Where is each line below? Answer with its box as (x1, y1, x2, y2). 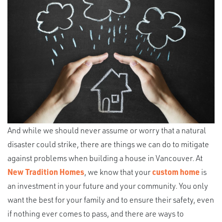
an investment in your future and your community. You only (7, 180, 208, 191)
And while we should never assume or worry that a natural (7, 124, 206, 135)
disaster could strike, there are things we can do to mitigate (7, 138, 209, 149)
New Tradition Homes (7, 166, 84, 177)
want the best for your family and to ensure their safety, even (7, 194, 214, 205)
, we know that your (84, 166, 152, 177)
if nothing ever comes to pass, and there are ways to (7, 208, 184, 219)
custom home (152, 166, 200, 177)
